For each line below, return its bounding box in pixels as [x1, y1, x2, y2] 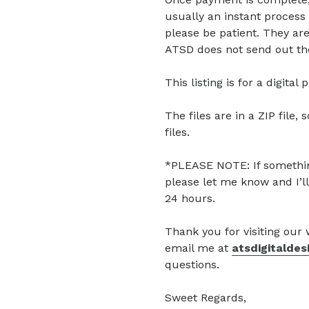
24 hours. [165, 192, 215, 205]
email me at [165, 241, 232, 255]
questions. [165, 258, 219, 271]
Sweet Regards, [165, 291, 246, 304]
